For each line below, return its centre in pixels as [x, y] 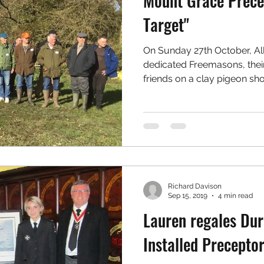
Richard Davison [195, 186]
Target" [166, 24]
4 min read [235, 196]
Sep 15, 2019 [188, 196]
